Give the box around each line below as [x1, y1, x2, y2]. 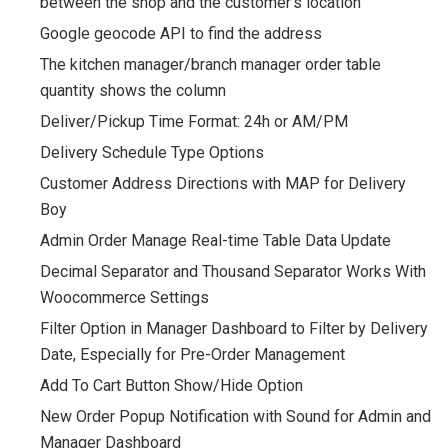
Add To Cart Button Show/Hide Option [40, 375, 303, 395]
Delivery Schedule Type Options [40, 142, 264, 162]
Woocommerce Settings [40, 287, 209, 307]
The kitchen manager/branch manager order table [40, 54, 381, 74]
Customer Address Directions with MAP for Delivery [40, 173, 406, 193]
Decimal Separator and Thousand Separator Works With [40, 261, 426, 281]
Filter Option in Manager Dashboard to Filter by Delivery [40, 318, 428, 338]
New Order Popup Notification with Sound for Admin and [40, 406, 431, 426]
